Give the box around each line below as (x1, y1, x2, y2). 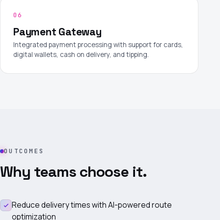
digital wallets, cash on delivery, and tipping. (13, 50, 149, 59)
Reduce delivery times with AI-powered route (12, 199, 172, 210)
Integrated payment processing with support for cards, (13, 40, 183, 49)
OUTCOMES (4, 147, 44, 155)
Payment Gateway (13, 25, 102, 38)
